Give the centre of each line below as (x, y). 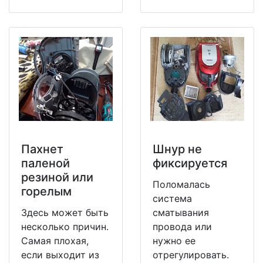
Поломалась (181, 185)
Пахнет (42, 149)
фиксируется (190, 163)
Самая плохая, (55, 241)
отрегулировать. (191, 255)
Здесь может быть (65, 213)
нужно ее (174, 241)
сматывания (181, 213)
